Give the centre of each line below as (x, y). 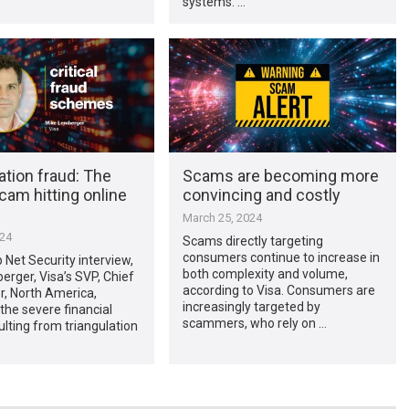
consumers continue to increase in (281, 257)
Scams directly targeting (252, 241)
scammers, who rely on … (254, 323)
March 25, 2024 (222, 217)
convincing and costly (261, 194)
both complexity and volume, (265, 273)
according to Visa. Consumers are (278, 290)
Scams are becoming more (280, 175)
